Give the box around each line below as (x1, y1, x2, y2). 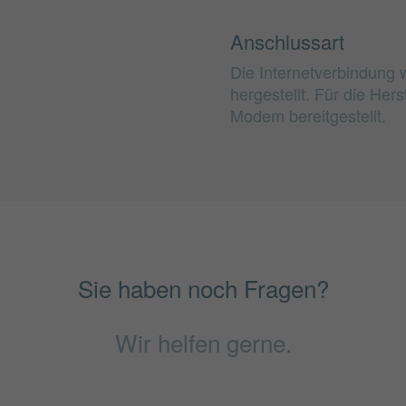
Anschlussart (230, 27, 344, 56)
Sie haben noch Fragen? (77, 271, 329, 305)
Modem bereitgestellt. (230, 102, 386, 127)
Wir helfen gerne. (114, 325, 292, 360)
